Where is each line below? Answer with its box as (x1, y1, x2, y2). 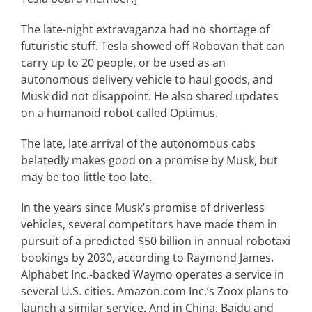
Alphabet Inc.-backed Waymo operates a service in (20, 267, 284, 282)
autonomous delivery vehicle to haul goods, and (20, 72, 273, 87)
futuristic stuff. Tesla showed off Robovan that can (20, 38, 285, 54)
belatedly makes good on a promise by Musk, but (20, 153, 278, 168)
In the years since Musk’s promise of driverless (20, 200, 265, 215)
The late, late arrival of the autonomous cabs (20, 136, 256, 151)
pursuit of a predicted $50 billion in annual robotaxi (20, 233, 290, 249)
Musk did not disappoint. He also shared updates (20, 88, 279, 104)
